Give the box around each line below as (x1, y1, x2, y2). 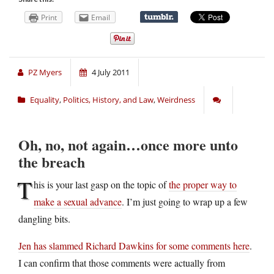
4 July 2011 (92, 66, 130, 78)
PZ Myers (28, 66, 62, 78)
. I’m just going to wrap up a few (122, 194, 248, 208)
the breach (18, 150, 85, 172)
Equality (30, 94, 59, 105)
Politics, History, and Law (63, 94, 154, 105)
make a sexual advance (34, 194, 122, 208)
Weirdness (157, 94, 195, 105)
